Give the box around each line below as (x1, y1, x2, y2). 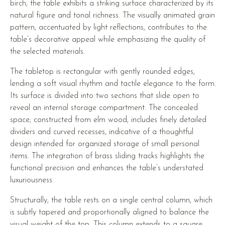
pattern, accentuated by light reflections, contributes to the (10, 24, 207, 32)
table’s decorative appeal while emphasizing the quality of (10, 36, 206, 44)
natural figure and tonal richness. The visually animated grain (10, 12, 215, 20)
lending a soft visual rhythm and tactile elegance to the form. (10, 80, 216, 88)
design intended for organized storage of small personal (10, 140, 200, 149)
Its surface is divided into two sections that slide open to (10, 92, 200, 100)
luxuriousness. (10, 176, 54, 185)
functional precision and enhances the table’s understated (10, 164, 204, 173)
